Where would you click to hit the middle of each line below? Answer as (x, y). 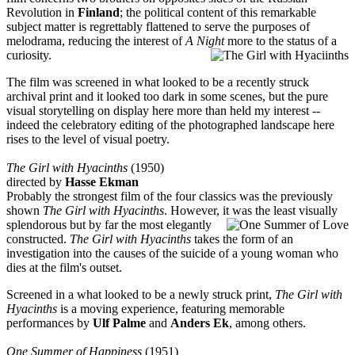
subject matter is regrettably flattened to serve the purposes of (158, 26)
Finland (99, 12)
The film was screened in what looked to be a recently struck (158, 82)
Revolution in (42, 12)
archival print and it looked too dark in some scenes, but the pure (167, 96)
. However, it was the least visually (251, 210)
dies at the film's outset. (64, 267)
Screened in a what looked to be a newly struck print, (141, 294)
